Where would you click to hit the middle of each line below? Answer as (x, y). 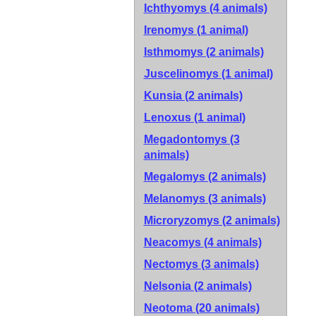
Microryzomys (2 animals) (212, 220)
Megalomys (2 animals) (205, 177)
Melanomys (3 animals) (205, 199)
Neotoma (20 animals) (201, 308)
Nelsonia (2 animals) (197, 286)
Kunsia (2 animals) (193, 96)
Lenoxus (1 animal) (194, 117)
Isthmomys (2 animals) (203, 52)
